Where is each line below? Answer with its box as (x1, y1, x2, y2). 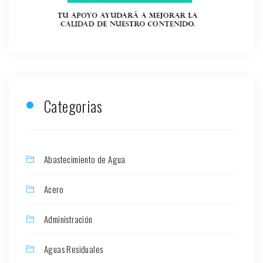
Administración (44, 212, 93, 225)
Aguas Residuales (44, 242, 103, 255)
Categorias (44, 95, 102, 117)
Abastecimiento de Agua (44, 152, 126, 166)
